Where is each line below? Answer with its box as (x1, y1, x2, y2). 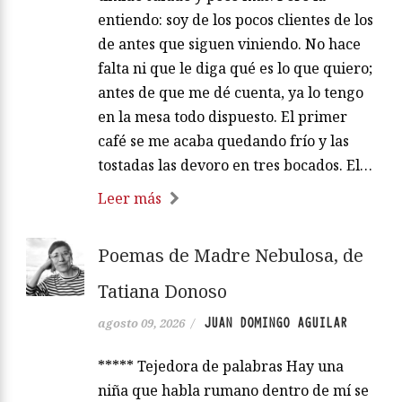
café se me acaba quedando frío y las (98, 131, 349, 152)
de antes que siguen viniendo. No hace (98, 34, 361, 55)
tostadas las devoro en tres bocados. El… (98, 155, 372, 176)
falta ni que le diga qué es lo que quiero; (98, 58, 372, 79)
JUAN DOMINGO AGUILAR (204, 314, 347, 333)
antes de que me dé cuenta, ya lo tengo (98, 83, 363, 103)
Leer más (98, 188, 162, 209)
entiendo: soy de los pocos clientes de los (98, 10, 373, 31)
